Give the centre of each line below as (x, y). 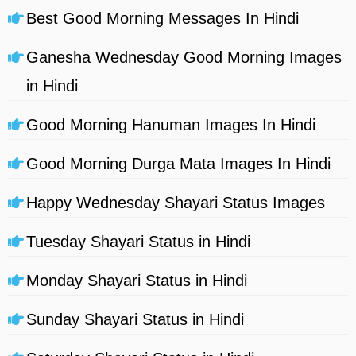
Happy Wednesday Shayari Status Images (176, 202)
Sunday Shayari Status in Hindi (135, 319)
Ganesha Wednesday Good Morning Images (184, 57)
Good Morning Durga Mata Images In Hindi (178, 163)
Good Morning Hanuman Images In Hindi (171, 124)
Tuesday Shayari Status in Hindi (138, 241)
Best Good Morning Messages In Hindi (163, 18)
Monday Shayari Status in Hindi (137, 280)
